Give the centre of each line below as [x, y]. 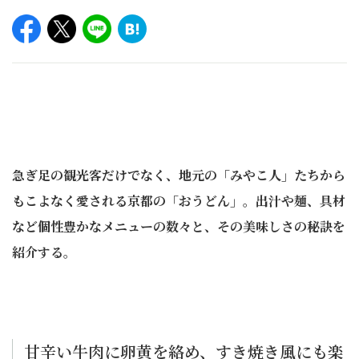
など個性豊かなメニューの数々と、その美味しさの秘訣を [179, 226]
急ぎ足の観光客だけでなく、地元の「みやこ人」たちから [179, 175]
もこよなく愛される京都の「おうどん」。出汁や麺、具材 [179, 201]
